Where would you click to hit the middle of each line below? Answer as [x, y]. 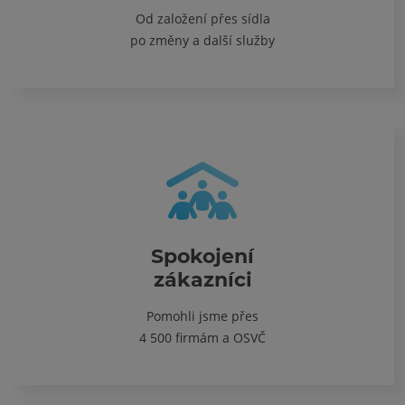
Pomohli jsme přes [202, 316]
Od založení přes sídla [202, 18]
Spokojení [202, 256]
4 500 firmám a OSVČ [202, 337]
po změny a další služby [202, 40]
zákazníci [202, 279]
